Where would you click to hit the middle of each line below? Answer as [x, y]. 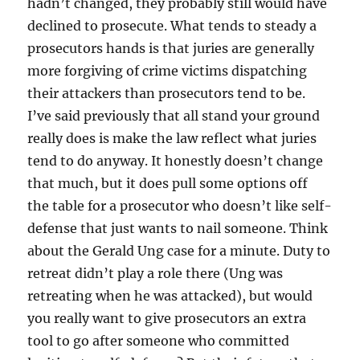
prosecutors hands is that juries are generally [171, 49]
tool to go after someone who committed [159, 341]
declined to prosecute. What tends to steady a [172, 26]
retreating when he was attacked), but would [170, 296]
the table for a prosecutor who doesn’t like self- [180, 206]
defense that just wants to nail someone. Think [178, 229]
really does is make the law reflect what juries [172, 139]
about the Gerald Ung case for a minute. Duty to [179, 251]
